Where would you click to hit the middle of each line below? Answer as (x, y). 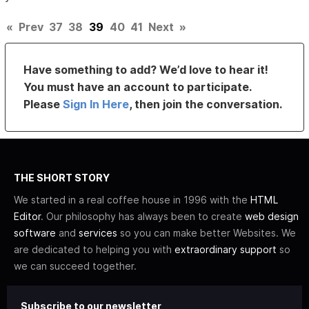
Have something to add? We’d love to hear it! (146, 70)
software (35, 233)
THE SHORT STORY (62, 178)
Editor (27, 217)
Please (43, 104)
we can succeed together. (75, 266)
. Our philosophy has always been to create (143, 217)
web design (272, 217)
